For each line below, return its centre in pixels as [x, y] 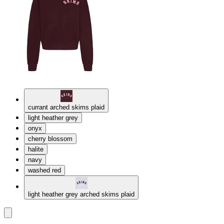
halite [36, 149]
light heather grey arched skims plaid [81, 194]
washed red [44, 170]
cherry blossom [50, 138]
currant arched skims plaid [66, 107]
